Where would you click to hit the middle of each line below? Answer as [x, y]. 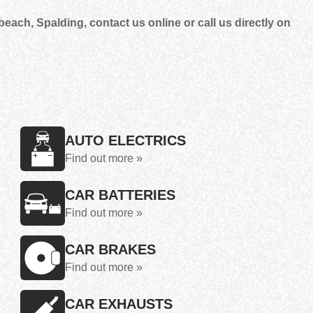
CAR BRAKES [110, 249]
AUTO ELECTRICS [125, 140]
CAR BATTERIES [120, 195]
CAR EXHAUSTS [119, 304]
